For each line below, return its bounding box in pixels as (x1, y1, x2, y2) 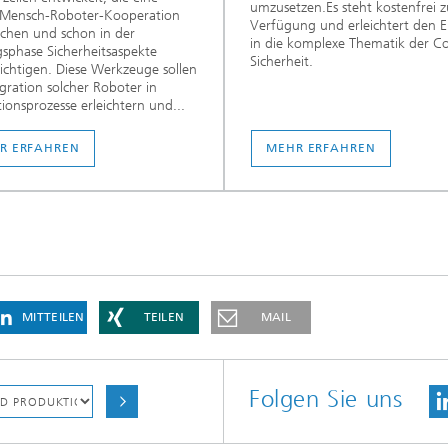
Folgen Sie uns (249, 385, 403, 414)
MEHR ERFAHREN (266, 141, 376, 156)
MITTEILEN (22, 310, 85, 325)
